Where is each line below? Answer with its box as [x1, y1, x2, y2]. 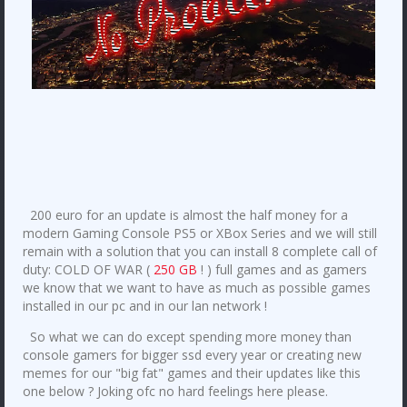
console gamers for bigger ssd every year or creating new [23, 345, 362, 363]
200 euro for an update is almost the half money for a [23, 205, 348, 223]
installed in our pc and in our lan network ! [23, 296, 267, 314]
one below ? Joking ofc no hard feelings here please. [23, 382, 328, 400]
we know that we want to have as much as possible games [23, 278, 371, 296]
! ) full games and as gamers [197, 260, 367, 278]
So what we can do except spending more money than [23, 327, 352, 345]
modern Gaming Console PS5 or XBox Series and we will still [23, 223, 377, 242]
